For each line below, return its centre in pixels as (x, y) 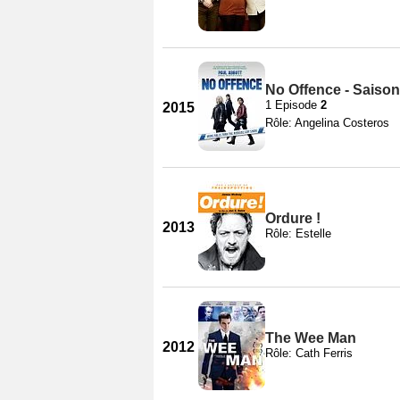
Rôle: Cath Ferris (309, 353)
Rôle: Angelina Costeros (327, 122)
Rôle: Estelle (298, 233)
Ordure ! (293, 218)
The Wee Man (311, 337)
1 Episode (293, 104)
